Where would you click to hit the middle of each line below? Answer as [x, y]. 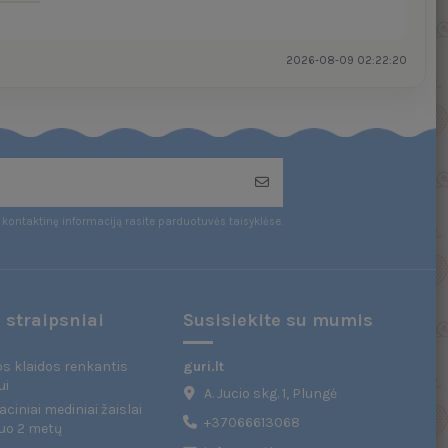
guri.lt [203, 366]
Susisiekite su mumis [277, 320]
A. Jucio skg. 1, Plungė [270, 393]
